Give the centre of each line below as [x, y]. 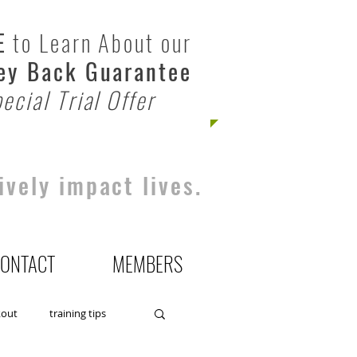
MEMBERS [147, 263]
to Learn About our [99, 42]
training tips [78, 313]
